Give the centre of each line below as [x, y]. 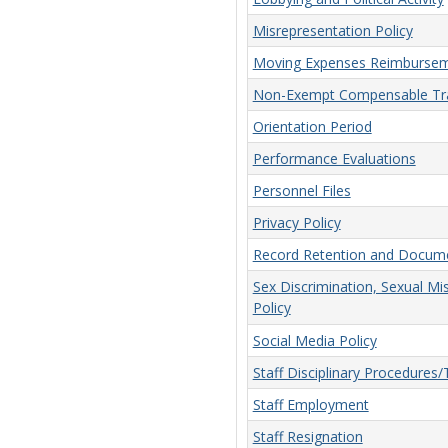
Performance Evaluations [334, 159]
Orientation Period [312, 127]
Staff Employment [310, 405]
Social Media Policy [314, 341]
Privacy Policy [296, 223]
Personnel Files [301, 191]
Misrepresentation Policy [332, 31]
